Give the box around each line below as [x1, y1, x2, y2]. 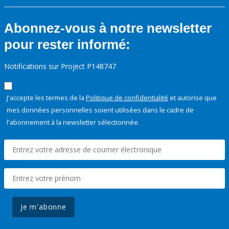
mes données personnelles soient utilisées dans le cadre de [7, 105, 194, 114]
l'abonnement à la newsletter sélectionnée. [7, 117, 140, 127]
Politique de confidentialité [86, 93, 168, 102]
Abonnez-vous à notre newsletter [4, 20, 212, 36]
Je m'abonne [20, 201, 66, 212]
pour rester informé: [4, 36, 130, 52]
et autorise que [168, 93, 217, 102]
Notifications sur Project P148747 [4, 61, 116, 71]
